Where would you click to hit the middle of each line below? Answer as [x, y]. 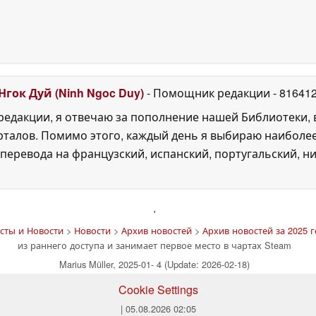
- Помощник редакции [208, 92]
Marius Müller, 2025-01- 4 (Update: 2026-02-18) [154, 264]
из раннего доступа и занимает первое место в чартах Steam [154, 245]
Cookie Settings [158, 289]
